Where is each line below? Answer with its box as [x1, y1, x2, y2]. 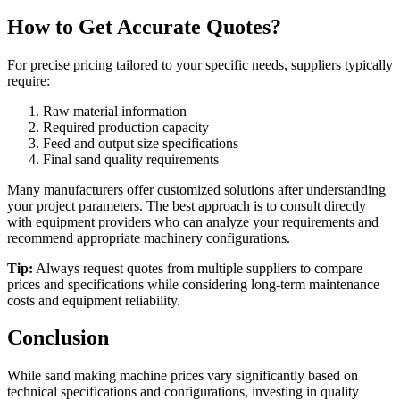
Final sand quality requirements [43, 151, 219, 167]
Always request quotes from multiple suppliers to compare [33, 260, 362, 276]
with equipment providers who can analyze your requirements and [7, 213, 379, 229]
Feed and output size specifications [43, 135, 238, 151]
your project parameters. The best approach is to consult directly [7, 197, 366, 213]
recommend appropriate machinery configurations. [7, 229, 290, 246]
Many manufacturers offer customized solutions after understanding [7, 181, 386, 197]
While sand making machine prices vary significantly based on [7, 368, 358, 384]
